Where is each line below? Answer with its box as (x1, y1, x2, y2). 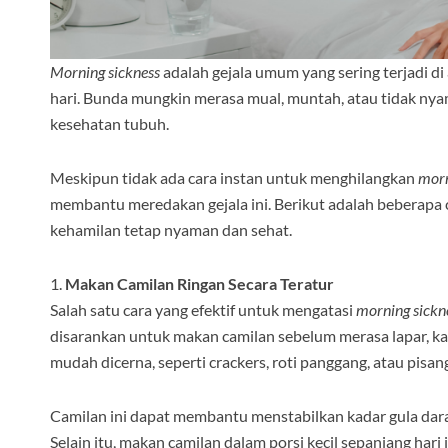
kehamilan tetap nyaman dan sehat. (50, 220, 292, 240)
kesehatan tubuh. (50, 114, 169, 134)
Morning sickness (50, 62, 160, 82)
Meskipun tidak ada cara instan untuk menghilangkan (50, 168, 418, 188)
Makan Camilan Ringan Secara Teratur (65, 274, 334, 294)
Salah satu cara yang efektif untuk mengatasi (50, 300, 356, 320)
